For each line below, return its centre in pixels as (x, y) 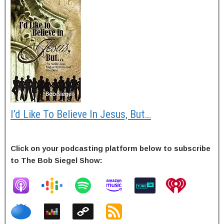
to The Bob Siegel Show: (56, 160)
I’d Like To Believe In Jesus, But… (81, 114)
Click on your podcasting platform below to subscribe (110, 148)
